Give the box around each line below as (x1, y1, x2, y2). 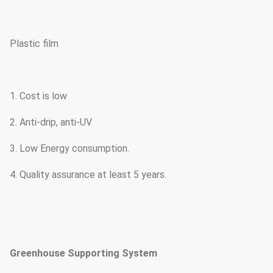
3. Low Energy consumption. (10, 142, 129, 154)
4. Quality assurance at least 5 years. (10, 168, 166, 180)
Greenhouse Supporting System (10, 247, 157, 259)
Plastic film (10, 37, 58, 49)
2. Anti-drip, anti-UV (10, 116, 92, 128)
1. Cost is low (10, 90, 67, 102)
